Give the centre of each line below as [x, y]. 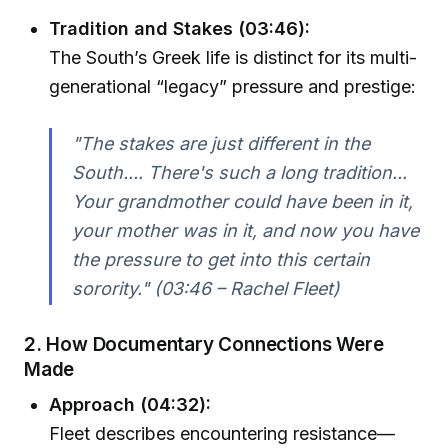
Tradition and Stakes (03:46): [180, 28]
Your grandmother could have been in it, [242, 202]
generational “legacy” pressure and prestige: [233, 86]
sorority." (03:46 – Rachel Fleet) [205, 289]
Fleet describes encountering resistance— [222, 433]
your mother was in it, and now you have [245, 231]
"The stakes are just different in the [220, 144]
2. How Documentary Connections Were [204, 345]
